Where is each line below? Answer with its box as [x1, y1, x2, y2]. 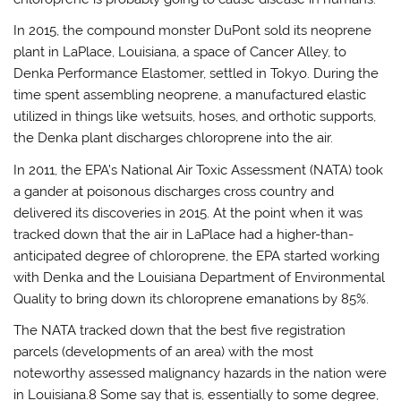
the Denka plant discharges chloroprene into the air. [13, 130, 334, 147]
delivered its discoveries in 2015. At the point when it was [13, 204, 363, 221]
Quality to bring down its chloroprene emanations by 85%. [13, 290, 370, 307]
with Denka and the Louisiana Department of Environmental [13, 269, 386, 286]
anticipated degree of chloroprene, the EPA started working [13, 247, 380, 264]
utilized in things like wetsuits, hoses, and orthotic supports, [13, 108, 377, 125]
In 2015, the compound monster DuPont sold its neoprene [13, 22, 372, 39]
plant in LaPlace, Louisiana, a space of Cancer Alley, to [13, 44, 347, 61]
